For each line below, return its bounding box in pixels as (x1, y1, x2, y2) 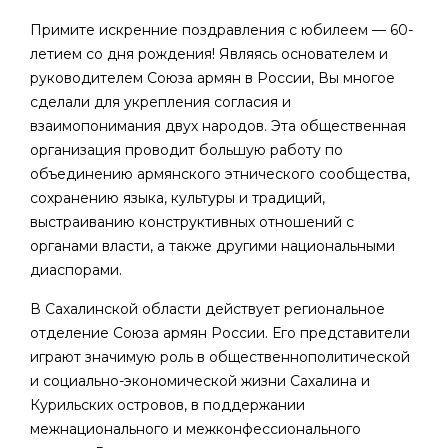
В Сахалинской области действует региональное (30, 300, 385, 318)
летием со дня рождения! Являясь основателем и (30, 45, 388, 63)
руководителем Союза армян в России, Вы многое (30, 69, 395, 87)
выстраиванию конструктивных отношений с (30, 213, 354, 231)
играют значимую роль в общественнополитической (30, 348, 410, 366)
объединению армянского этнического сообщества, (30, 165, 410, 183)
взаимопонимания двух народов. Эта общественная (30, 117, 406, 135)
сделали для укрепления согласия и (30, 93, 291, 111)
